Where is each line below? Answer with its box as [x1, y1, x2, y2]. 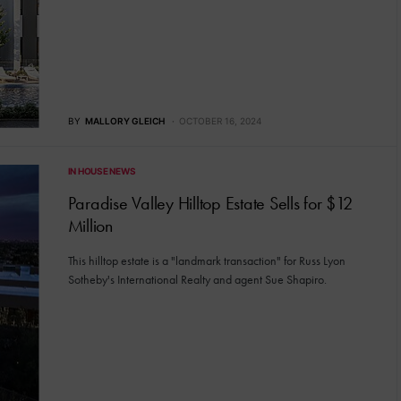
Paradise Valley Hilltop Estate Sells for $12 [67, 192, 353, 214]
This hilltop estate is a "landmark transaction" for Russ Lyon [67, 252, 346, 269]
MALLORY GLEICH [84, 115, 165, 126]
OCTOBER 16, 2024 [178, 115, 261, 126]
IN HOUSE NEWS [67, 165, 136, 176]
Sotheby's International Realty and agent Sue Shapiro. [67, 271, 329, 287]
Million [67, 214, 113, 236]
